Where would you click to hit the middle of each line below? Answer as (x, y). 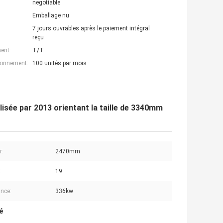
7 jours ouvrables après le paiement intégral (91, 29)
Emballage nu (51, 16)
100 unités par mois (59, 63)
